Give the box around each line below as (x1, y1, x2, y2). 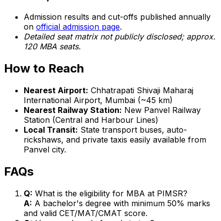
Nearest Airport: (24, 85, 88, 95)
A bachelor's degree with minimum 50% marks (32, 198, 210, 208)
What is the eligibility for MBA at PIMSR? (33, 188, 187, 198)
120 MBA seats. (24, 41, 81, 51)
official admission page (36, 21, 120, 32)
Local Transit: (24, 124, 78, 135)
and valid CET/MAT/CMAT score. (24, 208, 147, 218)
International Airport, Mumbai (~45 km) (24, 95, 173, 105)
